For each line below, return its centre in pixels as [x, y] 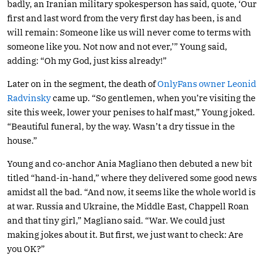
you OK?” [26, 248]
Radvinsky [29, 98]
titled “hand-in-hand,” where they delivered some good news [132, 177]
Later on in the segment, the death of [82, 83]
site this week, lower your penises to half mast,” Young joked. [131, 112]
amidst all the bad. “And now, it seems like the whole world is [131, 192]
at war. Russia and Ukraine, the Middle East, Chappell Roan [128, 206]
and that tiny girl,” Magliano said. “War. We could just [116, 220]
